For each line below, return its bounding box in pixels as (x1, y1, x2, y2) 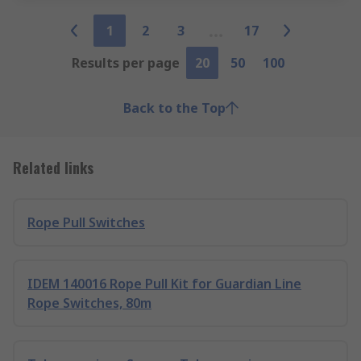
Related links (13, 157, 93, 178)
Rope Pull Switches (27, 214, 145, 231)
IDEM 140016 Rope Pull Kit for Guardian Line (27, 275, 301, 293)
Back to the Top (122, 99, 226, 117)
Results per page (72, 54, 180, 72)
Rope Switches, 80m (27, 294, 151, 312)
